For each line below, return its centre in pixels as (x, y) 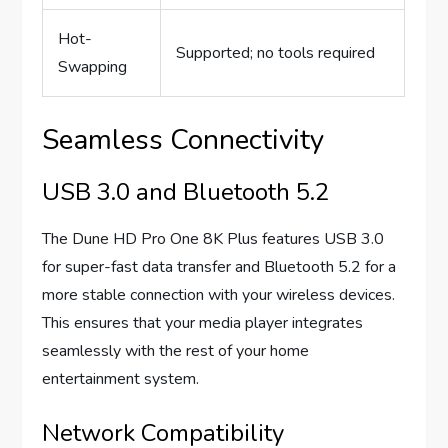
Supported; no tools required (276, 53)
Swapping (93, 67)
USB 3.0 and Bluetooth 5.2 (186, 192)
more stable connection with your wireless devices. (219, 295)
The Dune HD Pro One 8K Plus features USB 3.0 (213, 239)
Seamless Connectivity (183, 140)
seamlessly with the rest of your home (176, 351)
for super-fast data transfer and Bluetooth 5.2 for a (219, 267)
